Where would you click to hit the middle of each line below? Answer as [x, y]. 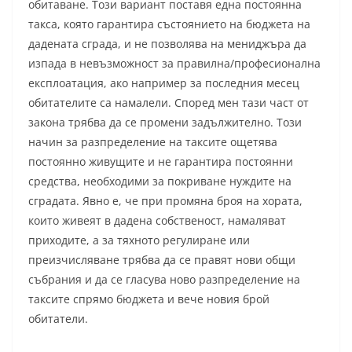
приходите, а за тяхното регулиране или [139, 240]
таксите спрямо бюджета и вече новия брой [149, 299]
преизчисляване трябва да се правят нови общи [162, 260]
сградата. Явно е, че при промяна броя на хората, [165, 201]
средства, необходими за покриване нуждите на [160, 181]
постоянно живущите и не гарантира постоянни [161, 162]
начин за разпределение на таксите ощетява [153, 142]
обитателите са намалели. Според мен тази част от [169, 103]
